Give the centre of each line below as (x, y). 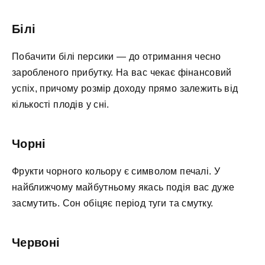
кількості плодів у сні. (61, 104)
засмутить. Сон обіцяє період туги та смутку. (113, 203)
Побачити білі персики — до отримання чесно (117, 56)
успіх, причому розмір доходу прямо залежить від (125, 88)
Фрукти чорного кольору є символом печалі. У (116, 171)
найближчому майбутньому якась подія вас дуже (123, 187)
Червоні (36, 242)
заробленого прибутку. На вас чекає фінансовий (122, 72)
